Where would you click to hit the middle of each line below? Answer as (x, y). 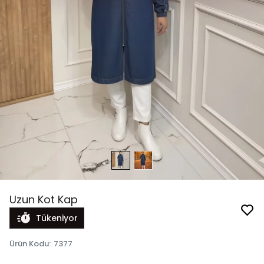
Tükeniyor (57, 218)
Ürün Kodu (29, 244)
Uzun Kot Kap (44, 200)
